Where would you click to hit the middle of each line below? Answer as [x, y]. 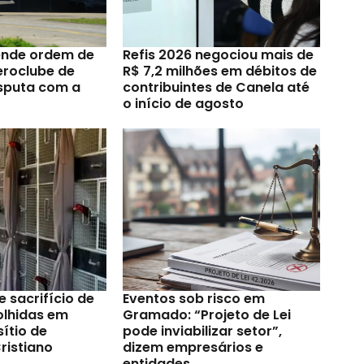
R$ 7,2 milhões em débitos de [219, 71]
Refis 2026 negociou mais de [218, 54]
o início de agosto [183, 103]
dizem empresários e [193, 347]
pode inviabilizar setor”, [202, 331]
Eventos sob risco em [193, 298]
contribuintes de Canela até [216, 87]
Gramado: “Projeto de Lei [206, 314]
